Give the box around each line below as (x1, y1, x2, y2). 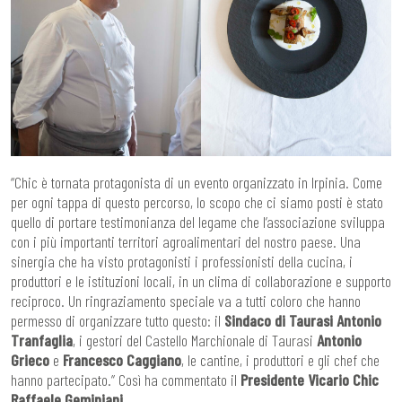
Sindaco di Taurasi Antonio (224, 310, 381, 331)
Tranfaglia (11, 330, 73, 351)
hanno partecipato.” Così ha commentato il (11, 370, 240, 390)
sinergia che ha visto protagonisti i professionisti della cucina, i (11, 251, 353, 272)
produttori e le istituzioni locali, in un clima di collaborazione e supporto (11, 271, 391, 292)
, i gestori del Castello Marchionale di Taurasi (73, 330, 317, 351)
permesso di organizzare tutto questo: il (11, 310, 224, 331)
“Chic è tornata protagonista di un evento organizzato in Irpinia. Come (11, 172, 382, 193)
